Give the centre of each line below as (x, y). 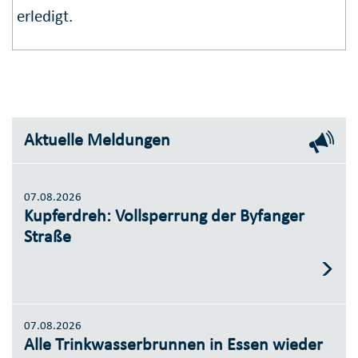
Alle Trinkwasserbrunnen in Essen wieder (173, 344)
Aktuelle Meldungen (97, 139)
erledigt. (45, 16)
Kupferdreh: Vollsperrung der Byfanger (164, 215)
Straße (48, 236)
